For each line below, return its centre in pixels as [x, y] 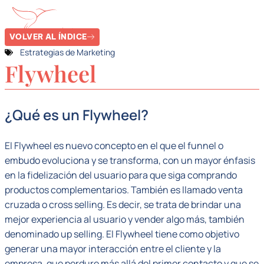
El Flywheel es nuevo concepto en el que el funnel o [114, 146]
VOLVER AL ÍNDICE [48, 37]
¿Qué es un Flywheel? [77, 115]
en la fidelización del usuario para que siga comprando [121, 175]
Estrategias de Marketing [67, 52]
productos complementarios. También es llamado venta [124, 190]
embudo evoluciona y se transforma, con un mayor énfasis [130, 160]
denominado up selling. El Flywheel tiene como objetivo [122, 234]
